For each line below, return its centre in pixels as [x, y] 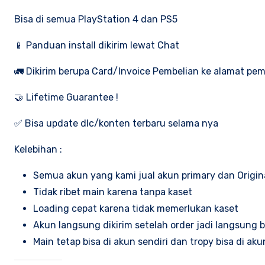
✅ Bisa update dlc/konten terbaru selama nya [116, 123]
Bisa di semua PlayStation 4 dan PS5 [96, 19]
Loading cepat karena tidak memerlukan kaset [136, 208]
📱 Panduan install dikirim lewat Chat [97, 45]
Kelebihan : [38, 149]
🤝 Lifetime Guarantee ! [66, 97]
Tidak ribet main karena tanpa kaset [113, 192]
